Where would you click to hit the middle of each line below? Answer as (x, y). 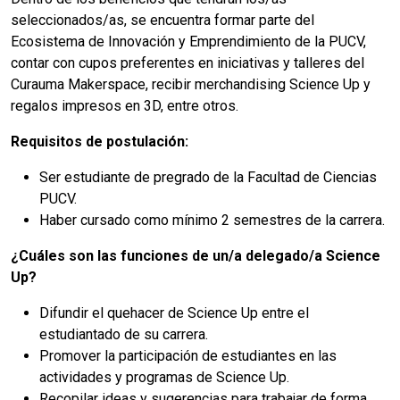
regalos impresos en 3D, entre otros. (125, 106)
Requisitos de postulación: (100, 142)
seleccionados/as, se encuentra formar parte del (162, 21)
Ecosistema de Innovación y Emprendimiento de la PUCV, (188, 42)
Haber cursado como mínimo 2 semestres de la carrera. (212, 221)
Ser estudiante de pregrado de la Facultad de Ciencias (208, 178)
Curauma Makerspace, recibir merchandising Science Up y (191, 85)
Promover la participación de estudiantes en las (188, 356)
